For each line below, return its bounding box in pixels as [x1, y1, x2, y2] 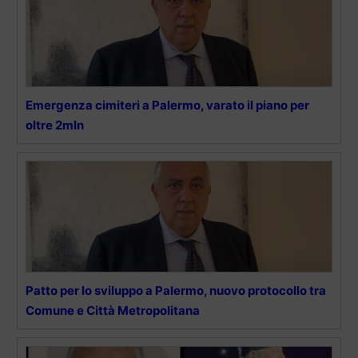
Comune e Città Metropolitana [26, 303, 200, 319]
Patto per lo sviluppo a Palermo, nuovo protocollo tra [26, 283, 326, 299]
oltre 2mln [26, 117, 84, 133]
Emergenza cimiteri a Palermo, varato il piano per [26, 97, 309, 113]
